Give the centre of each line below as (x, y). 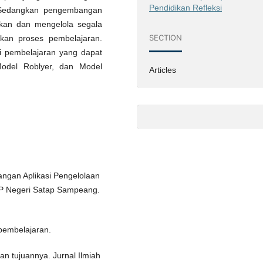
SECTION (166, 38)
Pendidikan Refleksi (186, 7)
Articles (163, 70)
